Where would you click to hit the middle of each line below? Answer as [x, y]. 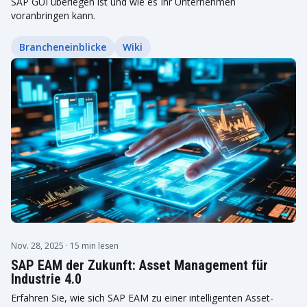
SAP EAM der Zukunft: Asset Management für [139, 265]
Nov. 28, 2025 [38, 246]
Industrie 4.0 [46, 279]
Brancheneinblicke [63, 47]
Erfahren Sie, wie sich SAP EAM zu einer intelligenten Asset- [142, 298]
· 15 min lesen [92, 246]
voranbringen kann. [53, 15]
